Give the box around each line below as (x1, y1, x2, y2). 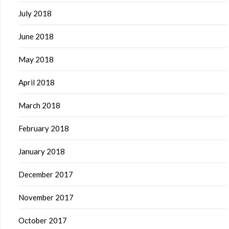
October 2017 (18, 216, 67, 225)
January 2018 (18, 147, 65, 156)
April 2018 (18, 78, 55, 87)
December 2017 (18, 170, 73, 179)
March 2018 (18, 101, 60, 110)
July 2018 (18, 9, 52, 18)
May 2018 (18, 55, 54, 64)
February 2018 (18, 124, 69, 133)
